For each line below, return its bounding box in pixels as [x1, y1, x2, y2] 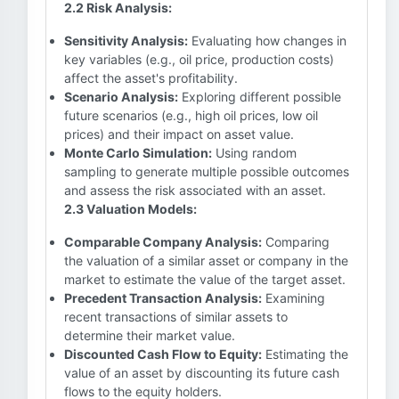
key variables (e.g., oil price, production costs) [64, 52, 334, 67]
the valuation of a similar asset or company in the [64, 253, 348, 268]
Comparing [262, 234, 330, 249]
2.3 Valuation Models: [64, 201, 197, 216]
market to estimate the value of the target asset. [64, 272, 346, 287]
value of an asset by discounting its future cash [64, 365, 339, 380]
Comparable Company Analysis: [64, 234, 262, 249]
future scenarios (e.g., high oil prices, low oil [64, 108, 318, 123]
